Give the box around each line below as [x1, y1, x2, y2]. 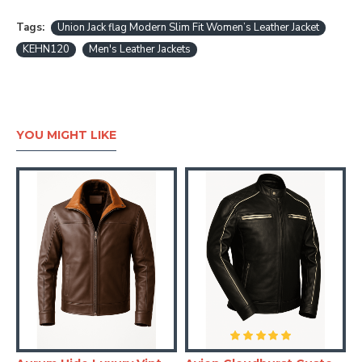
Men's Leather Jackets [89, 42, 191, 57]
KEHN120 [23, 42, 69, 57]
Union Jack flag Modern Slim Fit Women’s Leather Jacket [57, 20, 319, 36]
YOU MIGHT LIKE [16, 127, 116, 142]
